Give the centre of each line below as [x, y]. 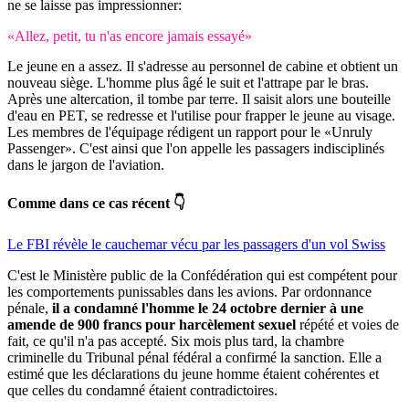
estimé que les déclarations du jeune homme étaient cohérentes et [193, 374]
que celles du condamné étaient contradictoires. [142, 391]
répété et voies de [347, 325]
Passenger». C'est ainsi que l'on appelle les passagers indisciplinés [196, 148]
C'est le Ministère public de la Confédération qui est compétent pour [202, 276]
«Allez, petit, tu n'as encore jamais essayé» [130, 36]
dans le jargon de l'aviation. [86, 164]
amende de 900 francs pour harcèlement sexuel [152, 325]
